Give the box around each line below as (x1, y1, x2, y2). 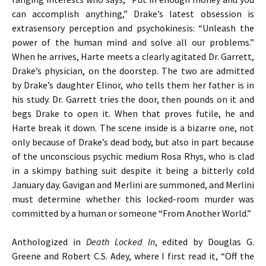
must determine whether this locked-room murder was (12, 193, 254, 205)
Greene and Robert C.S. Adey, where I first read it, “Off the (12, 250, 254, 262)
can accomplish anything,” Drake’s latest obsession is (12, 8, 254, 20)
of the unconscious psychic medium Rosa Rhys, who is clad (12, 150, 254, 162)
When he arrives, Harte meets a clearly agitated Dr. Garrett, (12, 50, 254, 62)
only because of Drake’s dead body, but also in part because (12, 136, 254, 148)
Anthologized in (12, 236, 86, 248)
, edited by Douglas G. (154, 236, 254, 248)
